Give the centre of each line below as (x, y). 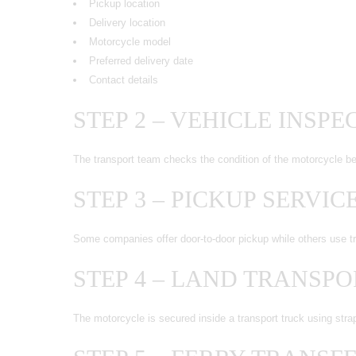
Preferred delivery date (141, 60)
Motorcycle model (130, 41)
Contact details (124, 79)
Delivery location (127, 22)
